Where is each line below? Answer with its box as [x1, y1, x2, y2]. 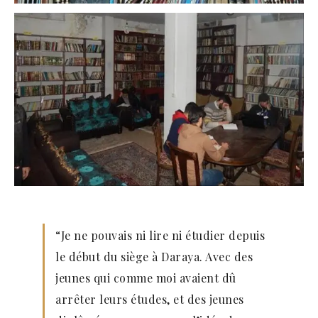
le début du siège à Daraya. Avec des [55, 248, 253, 264]
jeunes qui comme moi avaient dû [55, 270, 236, 285]
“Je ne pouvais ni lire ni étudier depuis [55, 227, 265, 243]
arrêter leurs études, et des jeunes [55, 291, 244, 307]
